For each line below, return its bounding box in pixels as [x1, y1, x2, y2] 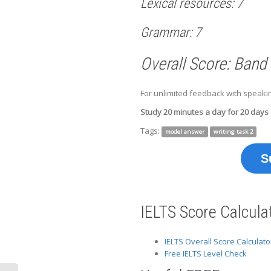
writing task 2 [213, 127, 253, 135]
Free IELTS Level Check [165, 247, 247, 259]
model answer [165, 127, 204, 135]
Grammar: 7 [140, 24, 201, 40]
